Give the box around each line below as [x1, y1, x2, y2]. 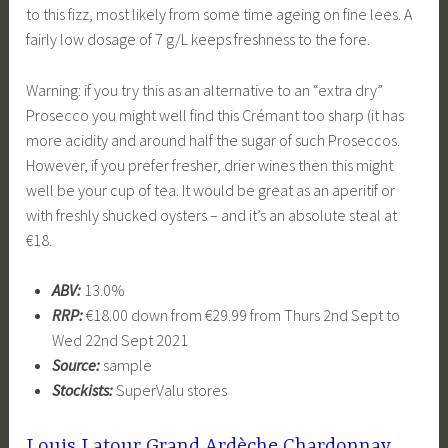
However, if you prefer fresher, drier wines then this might [26, 154, 394, 175]
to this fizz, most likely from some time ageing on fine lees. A [26, 4, 413, 25]
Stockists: [51, 380, 113, 401]
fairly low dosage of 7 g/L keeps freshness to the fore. [26, 29, 371, 50]
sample [99, 355, 152, 376]
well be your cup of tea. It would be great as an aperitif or [26, 179, 396, 200]
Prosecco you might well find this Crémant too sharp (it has [26, 104, 405, 125]
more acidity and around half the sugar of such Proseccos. [26, 129, 401, 150]
